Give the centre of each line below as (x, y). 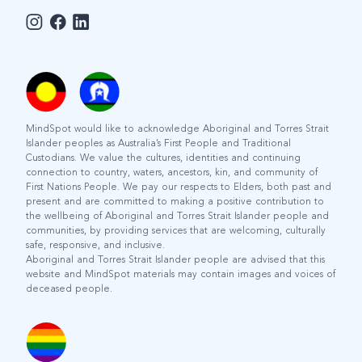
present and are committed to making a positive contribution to (175, 202)
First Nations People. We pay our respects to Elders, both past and (179, 187)
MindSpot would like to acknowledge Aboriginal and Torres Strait (177, 129)
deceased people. (69, 289)
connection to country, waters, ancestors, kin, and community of (172, 173)
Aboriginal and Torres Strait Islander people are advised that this (175, 260)
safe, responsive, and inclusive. (95, 245)
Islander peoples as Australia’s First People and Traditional (158, 143)
